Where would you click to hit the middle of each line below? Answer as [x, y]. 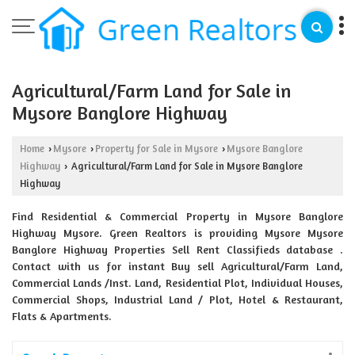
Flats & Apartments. [62, 316]
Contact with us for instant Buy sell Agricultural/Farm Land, [177, 266]
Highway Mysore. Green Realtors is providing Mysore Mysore [177, 233]
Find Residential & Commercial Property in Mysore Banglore [177, 216]
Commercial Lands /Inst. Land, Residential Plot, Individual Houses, [177, 283]
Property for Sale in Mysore [157, 149]
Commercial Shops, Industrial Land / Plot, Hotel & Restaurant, [177, 300]
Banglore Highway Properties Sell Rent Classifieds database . [177, 250]
